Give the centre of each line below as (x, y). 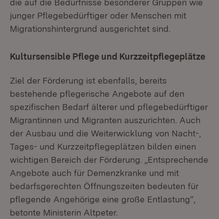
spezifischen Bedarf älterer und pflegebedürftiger (109, 107)
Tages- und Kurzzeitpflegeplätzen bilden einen (103, 146)
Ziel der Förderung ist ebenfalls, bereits (88, 80)
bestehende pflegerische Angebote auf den (97, 94)
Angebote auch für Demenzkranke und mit (94, 173)
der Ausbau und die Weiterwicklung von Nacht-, (105, 133)
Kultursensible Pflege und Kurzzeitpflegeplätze (108, 56)
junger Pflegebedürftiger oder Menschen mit (98, 15)
